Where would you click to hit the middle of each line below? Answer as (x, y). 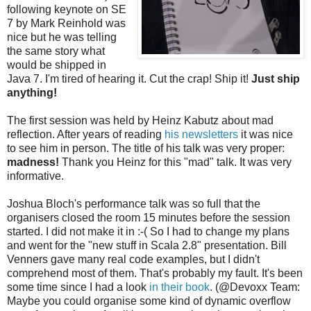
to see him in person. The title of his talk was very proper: (146, 148)
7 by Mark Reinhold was (66, 23)
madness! (33, 162)
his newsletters (201, 134)
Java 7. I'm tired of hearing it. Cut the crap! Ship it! (129, 78)
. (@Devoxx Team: (255, 287)
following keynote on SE (67, 9)
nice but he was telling (62, 37)
